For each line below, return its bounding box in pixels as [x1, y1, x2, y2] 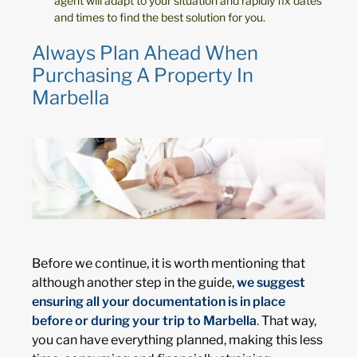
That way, [259, 312, 316, 328]
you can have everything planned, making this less [32, 331, 323, 347]
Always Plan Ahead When [32, 41, 258, 65]
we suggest [237, 274, 305, 290]
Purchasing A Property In [32, 64, 253, 88]
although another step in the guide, [32, 274, 237, 290]
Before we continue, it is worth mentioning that [32, 255, 305, 271]
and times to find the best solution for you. [54, 10, 265, 25]
